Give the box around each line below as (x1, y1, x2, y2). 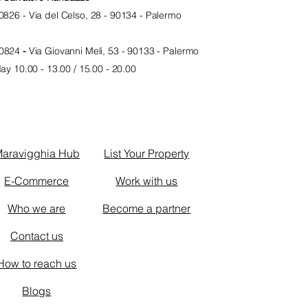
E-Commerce (4, 174, 69, 188)
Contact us (10, 229, 63, 243)
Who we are (8, 201, 66, 215)
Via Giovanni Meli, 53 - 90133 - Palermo (28, 45, 199, 57)
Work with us (115, 174, 178, 188)
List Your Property (104, 146, 190, 160)
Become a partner (102, 201, 191, 215)
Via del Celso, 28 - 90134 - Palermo (28, 9, 181, 21)
